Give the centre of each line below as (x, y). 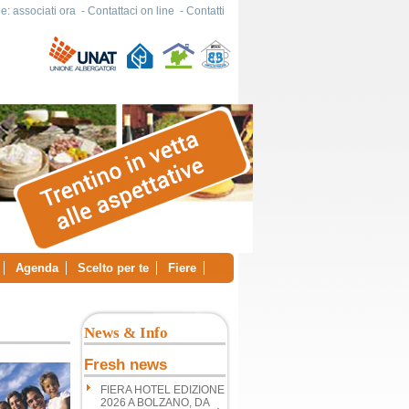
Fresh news (126, 365)
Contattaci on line (131, 11)
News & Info (126, 333)
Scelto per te (113, 268)
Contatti (205, 11)
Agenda (37, 268)
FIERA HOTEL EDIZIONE (163, 390)
